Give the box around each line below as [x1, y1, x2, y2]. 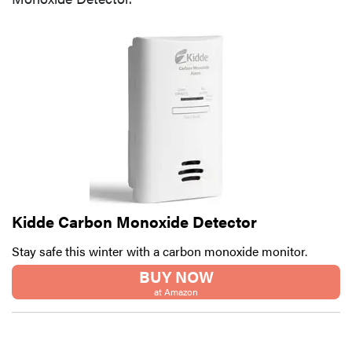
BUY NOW [138, 264, 214, 288]
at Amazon [154, 284, 198, 299]
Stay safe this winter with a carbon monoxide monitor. [12, 241, 307, 260]
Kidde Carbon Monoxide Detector [12, 209, 257, 233]
